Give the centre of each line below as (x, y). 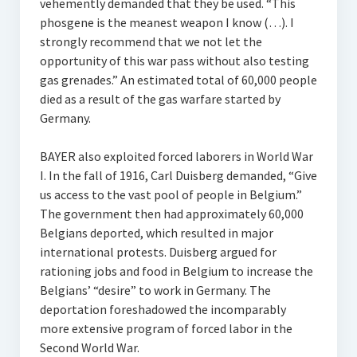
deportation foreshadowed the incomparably (163, 309)
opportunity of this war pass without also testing (174, 61)
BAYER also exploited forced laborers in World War (176, 156)
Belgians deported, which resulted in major (156, 233)
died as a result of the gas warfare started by (160, 99)
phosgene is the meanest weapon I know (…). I (167, 22)
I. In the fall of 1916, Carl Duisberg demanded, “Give (178, 175)
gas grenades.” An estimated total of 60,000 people (178, 80)
